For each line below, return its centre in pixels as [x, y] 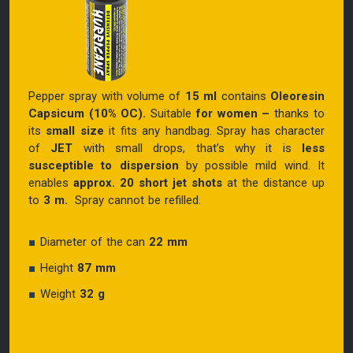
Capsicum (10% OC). [87, 113]
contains [243, 96]
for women [227, 113]
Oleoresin [297, 96]
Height [59, 268]
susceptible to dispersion [104, 165]
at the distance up [273, 182]
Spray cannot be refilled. [136, 200]
